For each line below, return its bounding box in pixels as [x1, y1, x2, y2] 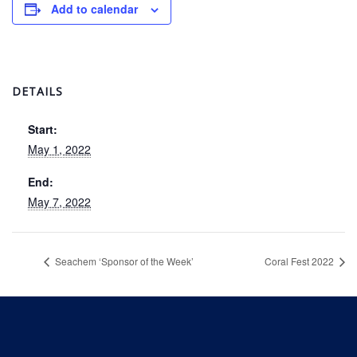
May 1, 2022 [28, 140, 91, 157]
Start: [28, 120, 57, 137]
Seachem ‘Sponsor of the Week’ [53, 253, 194, 268]
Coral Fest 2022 [265, 253, 336, 268]
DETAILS [12, 83, 63, 99]
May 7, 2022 [28, 193, 91, 210]
